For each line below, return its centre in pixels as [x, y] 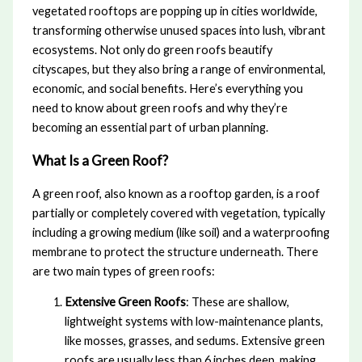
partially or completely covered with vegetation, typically [178, 213]
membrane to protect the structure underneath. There [175, 251]
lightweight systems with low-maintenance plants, [194, 322]
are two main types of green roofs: [123, 271]
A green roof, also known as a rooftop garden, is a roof [176, 193]
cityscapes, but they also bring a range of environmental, [179, 69]
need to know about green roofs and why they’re [160, 107]
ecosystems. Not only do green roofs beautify [152, 49]
